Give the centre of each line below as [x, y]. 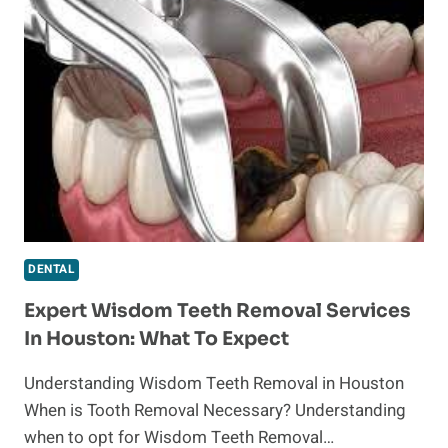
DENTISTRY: [146, 22]
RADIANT [136, 127]
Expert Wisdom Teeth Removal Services [217, 311]
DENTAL [51, 270]
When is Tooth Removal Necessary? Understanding [215, 411]
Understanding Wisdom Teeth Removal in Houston [214, 384]
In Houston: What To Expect [156, 339]
